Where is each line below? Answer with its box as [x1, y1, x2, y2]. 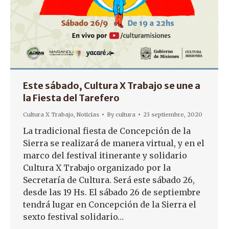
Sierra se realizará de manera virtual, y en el [23, 138, 204, 148]
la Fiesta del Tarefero [23, 92, 120, 104]
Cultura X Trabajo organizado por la [23, 163, 171, 173]
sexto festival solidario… [23, 212, 124, 222]
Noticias [77, 111, 99, 118]
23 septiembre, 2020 [143, 111, 202, 118]
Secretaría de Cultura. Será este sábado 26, [23, 175, 195, 185]
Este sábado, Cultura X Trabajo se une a [23, 80, 200, 91]
